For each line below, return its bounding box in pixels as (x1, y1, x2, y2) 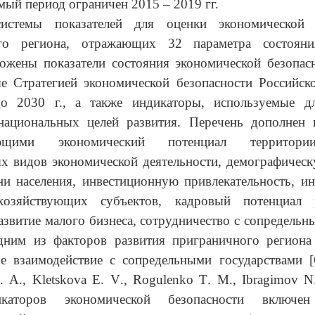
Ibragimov (242, 272, 299, 287)
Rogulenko (133, 272, 194, 287)
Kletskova (32, 272, 87, 287)
